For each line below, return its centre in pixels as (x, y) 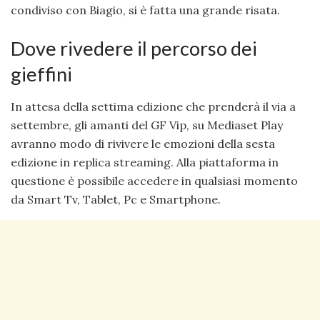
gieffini (41, 74)
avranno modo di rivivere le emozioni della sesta (143, 143)
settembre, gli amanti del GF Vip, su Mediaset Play (147, 125)
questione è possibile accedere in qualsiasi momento (154, 180)
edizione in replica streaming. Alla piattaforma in (145, 162)
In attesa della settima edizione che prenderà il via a (153, 106)
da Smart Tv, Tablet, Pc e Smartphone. (116, 199)
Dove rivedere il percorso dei (134, 48)
